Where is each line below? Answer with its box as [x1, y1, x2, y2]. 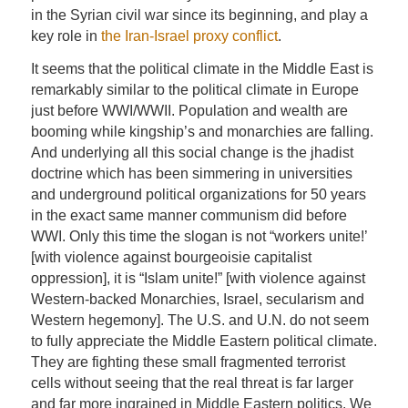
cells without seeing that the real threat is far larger [30, 375, 353, 392]
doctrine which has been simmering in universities [30, 166, 352, 182]
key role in [30, 27, 101, 44]
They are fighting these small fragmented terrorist [30, 354, 345, 371]
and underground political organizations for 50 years [30, 187, 366, 203]
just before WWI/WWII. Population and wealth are [30, 103, 348, 119]
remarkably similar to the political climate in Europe [30, 82, 359, 98]
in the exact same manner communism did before [30, 208, 347, 224]
